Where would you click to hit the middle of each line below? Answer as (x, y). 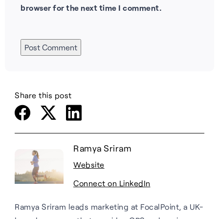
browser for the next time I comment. (91, 7)
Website (89, 164)
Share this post (43, 95)
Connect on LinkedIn (112, 183)
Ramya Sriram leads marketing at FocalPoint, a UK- (109, 206)
